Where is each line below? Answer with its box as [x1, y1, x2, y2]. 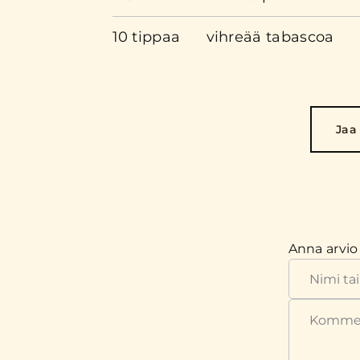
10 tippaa [112, 28, 181, 46]
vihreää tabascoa [206, 28, 334, 46]
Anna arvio [288, 241, 358, 256]
